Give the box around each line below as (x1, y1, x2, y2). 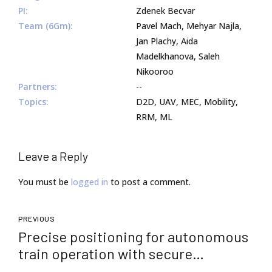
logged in (71, 176, 108, 188)
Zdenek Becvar (136, 4, 195, 16)
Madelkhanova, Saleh (136, 50, 220, 62)
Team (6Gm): (18, 19, 73, 32)
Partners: (18, 80, 57, 92)
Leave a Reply (18, 148, 88, 163)
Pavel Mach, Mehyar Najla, (136, 19, 242, 32)
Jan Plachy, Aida (136, 35, 198, 47)
